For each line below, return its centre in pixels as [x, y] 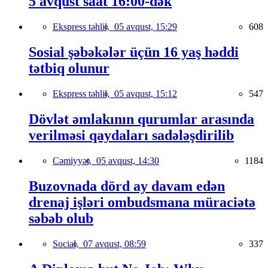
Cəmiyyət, [74, 160]
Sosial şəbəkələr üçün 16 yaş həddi [134, 52]
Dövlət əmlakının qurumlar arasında [141, 119]
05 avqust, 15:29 [146, 27]
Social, [68, 243]
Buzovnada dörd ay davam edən [127, 186]
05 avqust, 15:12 [146, 94]
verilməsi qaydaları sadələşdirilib [131, 135]
